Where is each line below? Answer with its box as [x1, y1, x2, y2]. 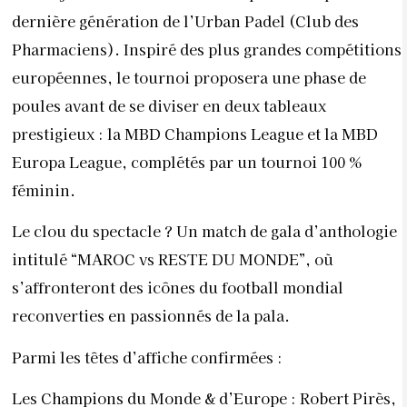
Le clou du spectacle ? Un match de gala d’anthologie [12, 220, 397, 243]
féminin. [12, 179, 75, 202]
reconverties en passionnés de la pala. [12, 304, 290, 327]
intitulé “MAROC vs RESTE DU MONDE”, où [12, 248, 333, 271]
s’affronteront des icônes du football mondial [12, 276, 343, 299]
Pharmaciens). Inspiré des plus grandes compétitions [12, 38, 402, 61]
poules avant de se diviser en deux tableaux [12, 94, 326, 117]
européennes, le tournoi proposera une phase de [12, 66, 366, 89]
